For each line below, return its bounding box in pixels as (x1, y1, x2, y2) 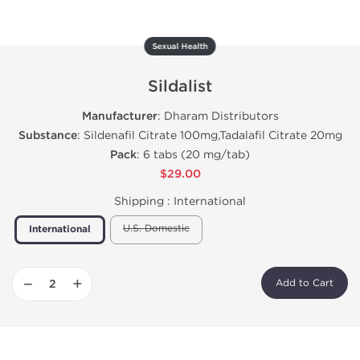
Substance (18, 129, 77, 142)
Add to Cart (276, 277, 333, 288)
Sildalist (148, 77, 212, 96)
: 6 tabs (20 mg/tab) (137, 148, 250, 162)
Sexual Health (152, 42, 208, 51)
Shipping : (114, 194, 174, 208)
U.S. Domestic (123, 223, 190, 234)
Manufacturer (81, 109, 157, 123)
